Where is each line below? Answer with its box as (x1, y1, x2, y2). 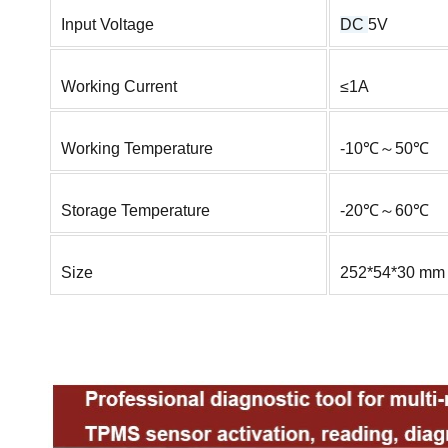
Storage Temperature (61, 202, 210, 220)
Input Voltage (61, 16, 154, 34)
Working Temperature (61, 140, 213, 158)
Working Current (61, 78, 177, 96)
